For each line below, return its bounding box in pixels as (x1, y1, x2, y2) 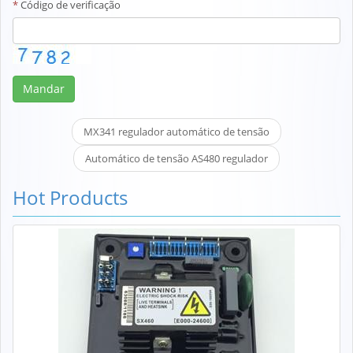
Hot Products (13, 184, 128, 210)
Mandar (23, 80, 65, 96)
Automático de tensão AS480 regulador (85, 150, 268, 165)
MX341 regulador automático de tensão (84, 124, 269, 139)
